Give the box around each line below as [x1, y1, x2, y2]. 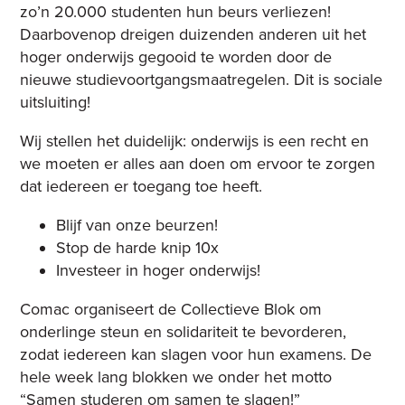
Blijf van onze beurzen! [56, 215, 219, 236]
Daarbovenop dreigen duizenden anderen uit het [20, 24, 367, 45]
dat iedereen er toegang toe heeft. [20, 176, 268, 197]
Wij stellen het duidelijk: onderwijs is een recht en [20, 131, 370, 152]
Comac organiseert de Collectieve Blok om [20, 299, 323, 320]
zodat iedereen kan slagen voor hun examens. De [20, 344, 372, 365]
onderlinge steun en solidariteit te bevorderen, [20, 322, 347, 343]
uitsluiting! [20, 92, 91, 113]
